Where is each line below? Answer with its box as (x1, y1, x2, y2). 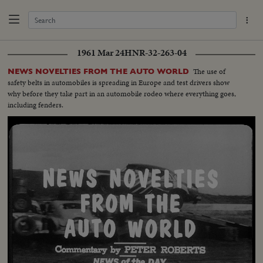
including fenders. (8, 99, 64, 110)
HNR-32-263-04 (124, 46, 187, 59)
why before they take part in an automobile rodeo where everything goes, (8, 87, 237, 99)
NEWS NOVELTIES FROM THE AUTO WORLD (8, 66, 190, 76)
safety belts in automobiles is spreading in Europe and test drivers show (8, 76, 230, 88)
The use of (193, 65, 226, 77)
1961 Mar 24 (76, 46, 124, 59)
